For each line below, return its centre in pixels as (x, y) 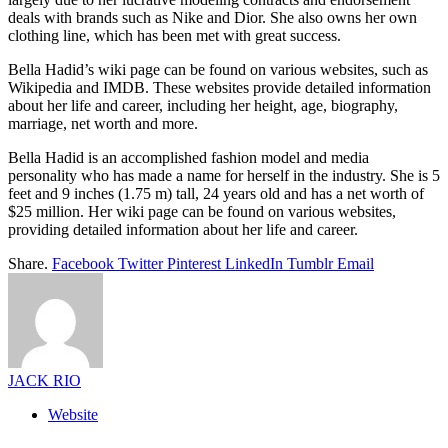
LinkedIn (254, 263)
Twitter (140, 263)
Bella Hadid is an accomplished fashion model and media (188, 157)
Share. (28, 263)
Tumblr (310, 263)
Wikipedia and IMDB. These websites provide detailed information (219, 87)
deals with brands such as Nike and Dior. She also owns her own (212, 17)
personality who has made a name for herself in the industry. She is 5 (224, 175)
